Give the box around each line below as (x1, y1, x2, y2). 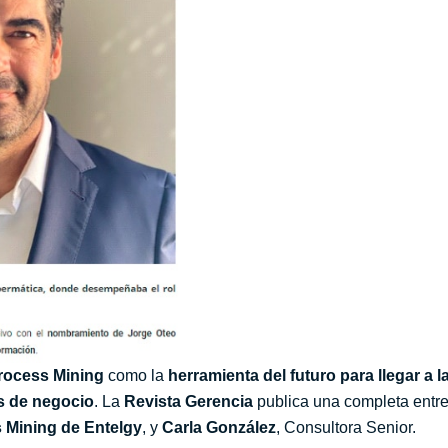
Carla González (162, 419, 276, 437)
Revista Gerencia (124, 393, 253, 411)
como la (104, 367, 168, 385)
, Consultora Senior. (276, 419, 416, 437)
